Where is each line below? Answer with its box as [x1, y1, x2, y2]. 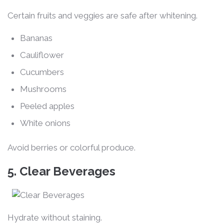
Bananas [20, 32, 52, 43]
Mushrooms [20, 83, 66, 94]
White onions [20, 117, 70, 128]
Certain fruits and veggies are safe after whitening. [7, 10, 197, 20]
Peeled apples [20, 100, 74, 111]
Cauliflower [20, 49, 64, 60]
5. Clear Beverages [7, 163, 115, 178]
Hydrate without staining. [7, 212, 102, 222]
